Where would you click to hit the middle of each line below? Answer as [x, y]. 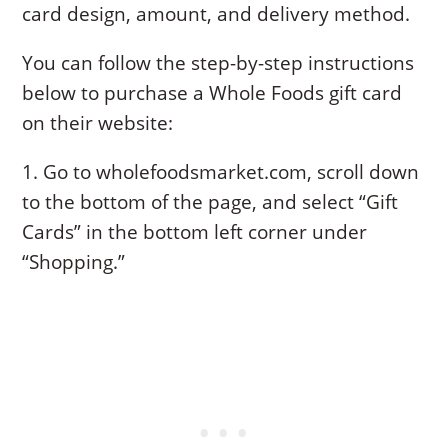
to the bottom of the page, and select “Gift [210, 201]
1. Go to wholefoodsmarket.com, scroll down [221, 171]
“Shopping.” [74, 261]
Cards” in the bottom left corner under [195, 231]
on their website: [98, 122]
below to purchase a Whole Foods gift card [212, 92]
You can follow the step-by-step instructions [218, 62]
